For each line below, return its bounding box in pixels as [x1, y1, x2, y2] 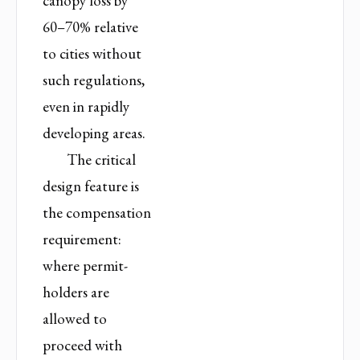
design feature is [43, 175, 139, 196]
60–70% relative [43, 16, 138, 37]
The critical [67, 149, 137, 170]
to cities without [43, 43, 141, 63]
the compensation [43, 202, 151, 223]
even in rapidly [43, 96, 129, 117]
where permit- [43, 255, 128, 276]
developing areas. [43, 122, 145, 143]
